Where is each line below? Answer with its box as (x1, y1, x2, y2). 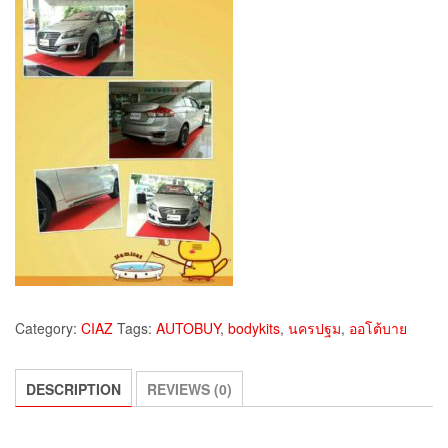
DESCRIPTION (26, 379, 121, 400)
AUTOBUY (156, 318, 220, 339)
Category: (15, 318, 81, 339)
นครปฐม (288, 318, 341, 339)
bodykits (228, 318, 280, 339)
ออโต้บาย (349, 318, 407, 339)
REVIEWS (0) (147, 379, 232, 400)
